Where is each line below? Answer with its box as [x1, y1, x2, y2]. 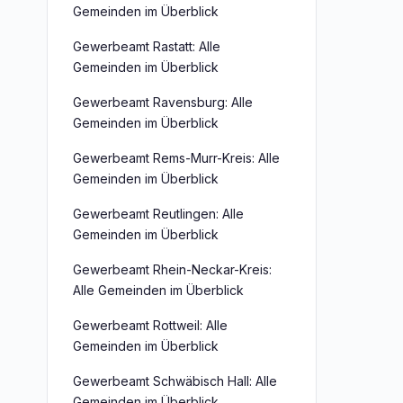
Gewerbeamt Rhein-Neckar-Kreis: [73, 262, 272, 277]
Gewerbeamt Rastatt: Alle [73, 39, 220, 54]
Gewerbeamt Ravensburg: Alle [73, 94, 253, 110]
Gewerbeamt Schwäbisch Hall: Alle [73, 373, 277, 389]
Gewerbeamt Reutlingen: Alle [73, 206, 244, 221]
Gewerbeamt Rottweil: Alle [73, 318, 228, 333]
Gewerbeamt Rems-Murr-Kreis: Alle [73, 150, 280, 166]
